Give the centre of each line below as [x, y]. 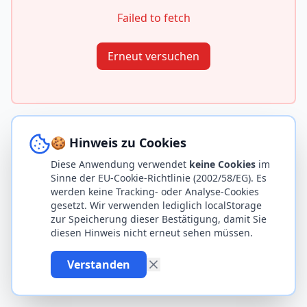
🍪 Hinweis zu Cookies [119, 143]
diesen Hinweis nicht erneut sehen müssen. [152, 233]
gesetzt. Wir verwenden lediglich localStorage [156, 205]
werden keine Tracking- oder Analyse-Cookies [155, 192]
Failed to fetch [153, 18]
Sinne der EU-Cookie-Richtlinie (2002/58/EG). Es [159, 178]
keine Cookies [222, 164]
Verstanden [99, 265]
